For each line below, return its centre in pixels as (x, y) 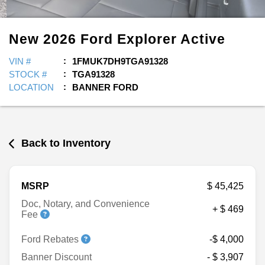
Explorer (149, 39)
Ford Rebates (51, 239)
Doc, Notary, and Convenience (85, 203)
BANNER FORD (105, 87)
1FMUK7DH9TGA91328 (120, 61)
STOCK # (28, 74)
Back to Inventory (66, 143)
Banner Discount (56, 257)
